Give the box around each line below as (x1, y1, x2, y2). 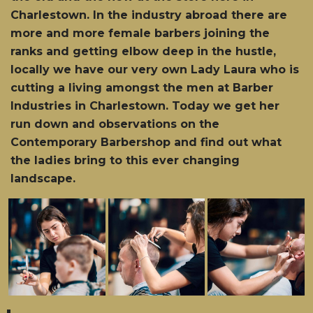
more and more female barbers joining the (10, 27, 270, 40)
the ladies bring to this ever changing (10, 154, 240, 167)
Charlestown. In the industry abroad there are (10, 8, 287, 22)
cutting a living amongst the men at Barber (10, 81, 273, 94)
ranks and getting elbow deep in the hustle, (10, 45, 276, 58)
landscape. (10, 172, 75, 185)
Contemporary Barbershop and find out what (10, 136, 282, 149)
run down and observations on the (10, 117, 219, 131)
